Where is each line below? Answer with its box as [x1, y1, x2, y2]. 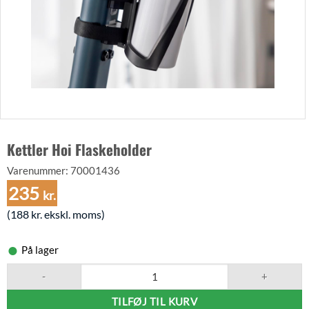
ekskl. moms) [42, 208, 105, 221]
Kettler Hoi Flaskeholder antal [6, 264, 135, 275]
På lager [21, 243, 59, 256]
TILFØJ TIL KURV [111, 295, 198, 308]
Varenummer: [7, 164, 70, 177]
